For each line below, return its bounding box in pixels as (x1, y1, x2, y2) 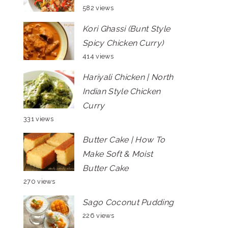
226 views (82, 212, 114, 219)
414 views (82, 52, 113, 60)
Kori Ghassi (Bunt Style (82, 24, 170, 34)
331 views (23, 115, 53, 123)
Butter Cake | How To (82, 135, 165, 145)
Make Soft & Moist (82, 149, 153, 159)
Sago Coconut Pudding (82, 197, 174, 207)
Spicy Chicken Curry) (82, 38, 164, 48)
